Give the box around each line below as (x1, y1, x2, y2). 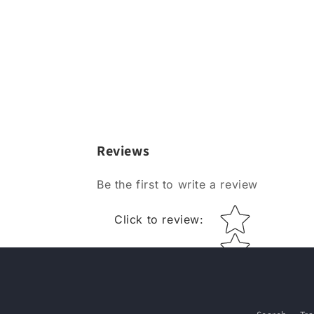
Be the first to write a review (97, 177, 258, 191)
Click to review (114, 212, 200, 226)
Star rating (211, 207, 271, 221)
